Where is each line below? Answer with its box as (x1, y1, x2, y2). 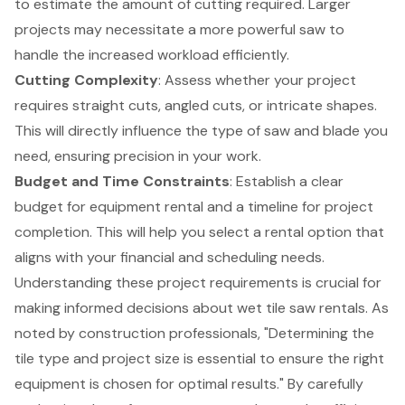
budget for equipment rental (14, 196, 203, 216)
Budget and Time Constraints (14, 171, 230, 191)
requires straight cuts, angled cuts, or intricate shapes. (14, 95, 377, 115)
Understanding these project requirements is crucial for (14, 272, 381, 292)
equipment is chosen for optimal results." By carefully (14, 373, 363, 393)
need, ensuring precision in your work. (14, 146, 261, 165)
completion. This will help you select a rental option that (14, 221, 384, 241)
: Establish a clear (230, 171, 344, 191)
